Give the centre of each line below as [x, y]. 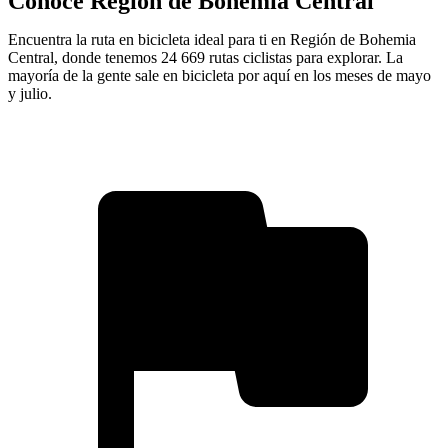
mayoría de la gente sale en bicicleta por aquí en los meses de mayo [219, 75]
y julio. [30, 93]
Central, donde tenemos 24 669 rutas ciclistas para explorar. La [205, 57]
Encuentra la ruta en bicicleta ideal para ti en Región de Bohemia [212, 39]
